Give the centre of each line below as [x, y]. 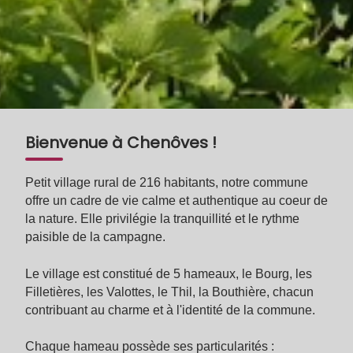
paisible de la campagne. [95, 237]
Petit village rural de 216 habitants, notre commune [167, 183]
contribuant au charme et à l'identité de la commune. [170, 310]
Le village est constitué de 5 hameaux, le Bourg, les [169, 273]
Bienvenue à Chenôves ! [121, 143]
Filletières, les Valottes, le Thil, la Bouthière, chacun [169, 292]
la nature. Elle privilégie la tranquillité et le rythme [162, 219]
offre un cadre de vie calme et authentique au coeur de [176, 201]
